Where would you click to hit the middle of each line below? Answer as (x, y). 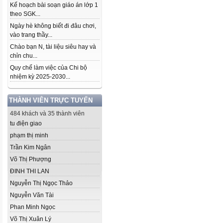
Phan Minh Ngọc (33, 207)
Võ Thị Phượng (31, 159)
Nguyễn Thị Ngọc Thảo (41, 183)
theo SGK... (25, 14)
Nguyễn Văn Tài (32, 195)
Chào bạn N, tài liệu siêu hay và (53, 47)
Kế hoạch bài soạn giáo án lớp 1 (54, 5)
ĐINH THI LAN (30, 171)
